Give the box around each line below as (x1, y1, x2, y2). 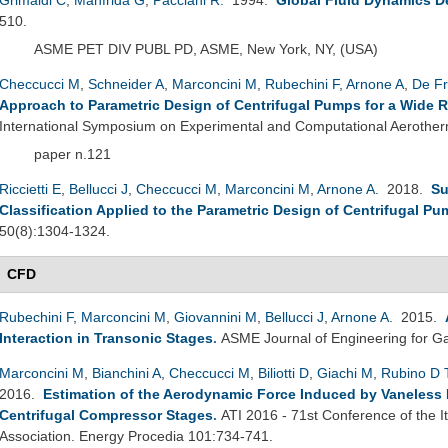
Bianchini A (92, 364, 161, 381)
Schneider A (88, 75, 164, 92)
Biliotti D (258, 364, 309, 381)
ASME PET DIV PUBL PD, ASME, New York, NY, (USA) (34, 40, 378, 57)
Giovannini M (174, 308, 257, 325)
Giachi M (317, 364, 373, 381)
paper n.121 (34, 145, 111, 162)
